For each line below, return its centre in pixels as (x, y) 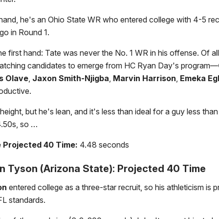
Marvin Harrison (144, 78)
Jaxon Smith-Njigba (71, 78)
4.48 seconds (104, 145)
